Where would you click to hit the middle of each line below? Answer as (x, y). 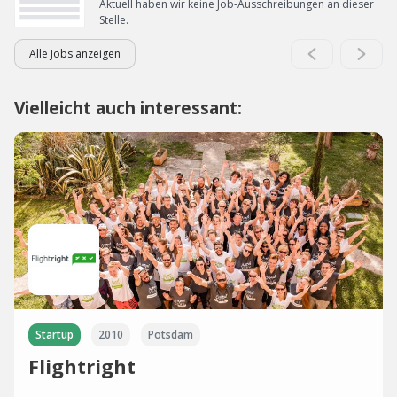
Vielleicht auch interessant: (128, 108)
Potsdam (171, 335)
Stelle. (114, 20)
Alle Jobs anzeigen (75, 54)
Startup (54, 335)
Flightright (82, 366)
